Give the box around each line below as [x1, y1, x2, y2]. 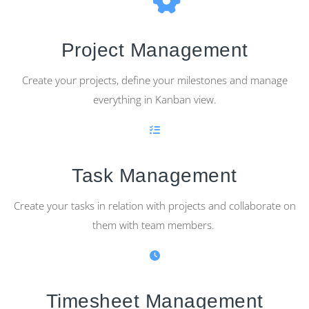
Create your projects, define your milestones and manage [21, 73, 288, 88]
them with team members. [92, 218, 217, 232]
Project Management [61, 39, 248, 61]
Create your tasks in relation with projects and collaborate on [13, 199, 296, 213]
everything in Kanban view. [92, 92, 217, 107]
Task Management [72, 165, 237, 187]
